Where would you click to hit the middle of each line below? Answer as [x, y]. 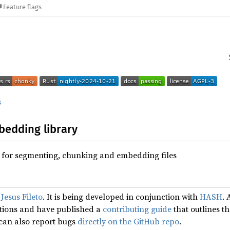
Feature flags [23, 7]
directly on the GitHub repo [128, 221]
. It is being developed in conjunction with [121, 197]
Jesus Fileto [22, 197]
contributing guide [137, 209]
